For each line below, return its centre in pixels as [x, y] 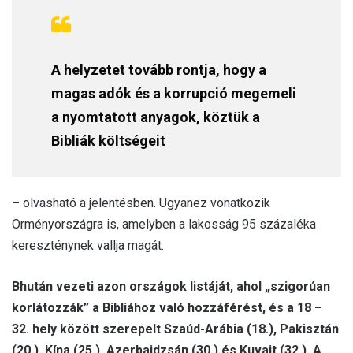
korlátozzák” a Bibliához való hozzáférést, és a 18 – [167, 307]
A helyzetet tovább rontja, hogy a [159, 69]
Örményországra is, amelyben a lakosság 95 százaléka [164, 224]
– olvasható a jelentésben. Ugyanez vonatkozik [141, 203]
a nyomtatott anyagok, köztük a [156, 117]
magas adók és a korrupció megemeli [174, 93]
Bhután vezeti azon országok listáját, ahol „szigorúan [171, 286]
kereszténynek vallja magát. [88, 245]
